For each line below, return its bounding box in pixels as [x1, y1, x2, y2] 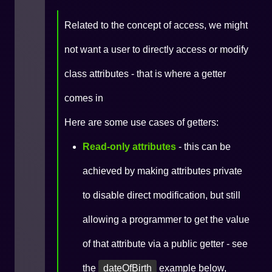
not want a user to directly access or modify [64, 44, 248, 55]
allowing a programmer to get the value [83, 214, 250, 225]
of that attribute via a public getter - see [83, 239, 248, 249]
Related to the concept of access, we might [64, 20, 248, 30]
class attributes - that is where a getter [64, 69, 226, 79]
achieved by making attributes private [83, 166, 242, 176]
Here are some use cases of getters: [64, 117, 219, 127]
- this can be [176, 141, 231, 152]
